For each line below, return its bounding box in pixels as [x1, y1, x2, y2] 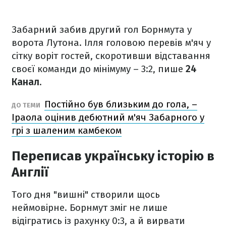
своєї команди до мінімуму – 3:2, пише [12, 63, 186, 75]
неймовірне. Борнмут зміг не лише [12, 202, 167, 213]
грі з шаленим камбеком [12, 125, 122, 136]
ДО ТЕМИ [12, 101, 42, 109]
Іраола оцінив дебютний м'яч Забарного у [12, 111, 204, 123]
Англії [12, 164, 48, 180]
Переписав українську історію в [12, 148, 214, 164]
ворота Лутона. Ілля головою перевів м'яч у [12, 37, 211, 48]
